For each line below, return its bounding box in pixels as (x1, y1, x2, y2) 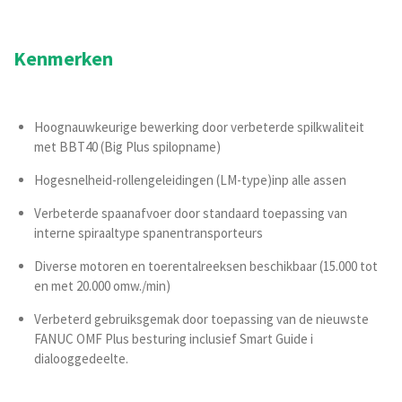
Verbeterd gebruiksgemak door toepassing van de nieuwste (33, 310, 369, 328)
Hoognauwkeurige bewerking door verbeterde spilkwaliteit (33, 118, 364, 135)
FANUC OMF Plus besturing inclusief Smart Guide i (33, 330, 313, 347)
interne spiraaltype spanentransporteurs (33, 224, 263, 241)
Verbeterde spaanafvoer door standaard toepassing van (33, 205, 347, 222)
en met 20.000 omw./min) (33, 277, 170, 294)
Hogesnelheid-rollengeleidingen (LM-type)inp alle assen (33, 171, 346, 188)
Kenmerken (13, 47, 113, 71)
